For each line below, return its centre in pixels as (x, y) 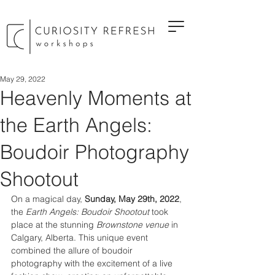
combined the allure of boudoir (73, 250)
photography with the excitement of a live (93, 263)
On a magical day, (48, 199)
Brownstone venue (133, 225)
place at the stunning (54, 225)
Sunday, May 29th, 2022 (132, 199)
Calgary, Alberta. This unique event (81, 238)
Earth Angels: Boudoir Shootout (87, 212)
